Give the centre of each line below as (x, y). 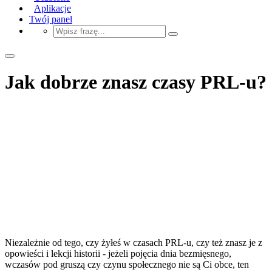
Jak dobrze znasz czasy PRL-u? (136, 82)
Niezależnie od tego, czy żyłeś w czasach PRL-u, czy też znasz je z (134, 242)
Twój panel (51, 19)
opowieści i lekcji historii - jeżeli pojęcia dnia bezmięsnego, (118, 253)
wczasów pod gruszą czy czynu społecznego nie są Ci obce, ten (127, 264)
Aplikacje (53, 8)
